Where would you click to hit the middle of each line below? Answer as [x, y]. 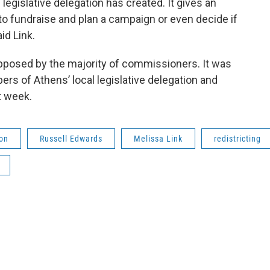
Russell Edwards [71, 139]
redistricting [237, 139]
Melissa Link [158, 139]
